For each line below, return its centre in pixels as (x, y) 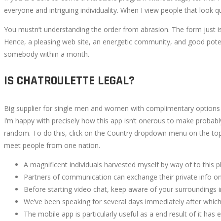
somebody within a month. (47, 54)
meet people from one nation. (52, 146)
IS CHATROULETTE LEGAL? (69, 81)
